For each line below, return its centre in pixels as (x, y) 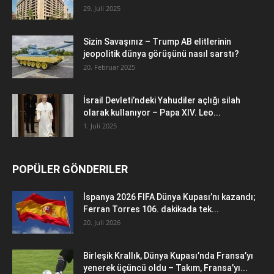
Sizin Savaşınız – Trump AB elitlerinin (157, 41)
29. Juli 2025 (102, 8)
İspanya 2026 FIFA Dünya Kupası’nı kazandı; (169, 197)
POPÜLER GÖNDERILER (70, 169)
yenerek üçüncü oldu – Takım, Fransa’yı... (165, 268)
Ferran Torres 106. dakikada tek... (151, 209)
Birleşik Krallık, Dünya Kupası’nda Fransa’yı (168, 255)
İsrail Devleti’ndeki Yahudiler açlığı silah (162, 100)
